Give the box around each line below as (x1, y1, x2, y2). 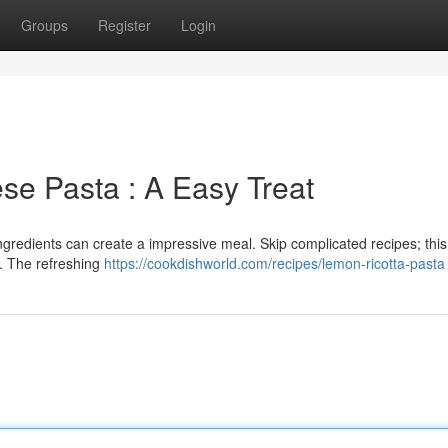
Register (98, 15, 151, 35)
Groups (21, 15, 68, 35)
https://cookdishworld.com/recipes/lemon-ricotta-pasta (104, 253, 445, 273)
